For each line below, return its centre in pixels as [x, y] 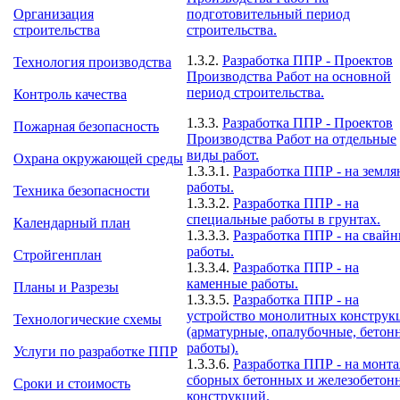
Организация [54, 14]
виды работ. [223, 154]
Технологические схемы [87, 319]
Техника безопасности [82, 191]
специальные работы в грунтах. [283, 219]
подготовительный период [268, 13]
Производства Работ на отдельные [292, 138]
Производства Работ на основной [289, 76]
